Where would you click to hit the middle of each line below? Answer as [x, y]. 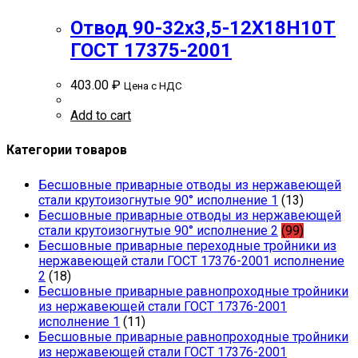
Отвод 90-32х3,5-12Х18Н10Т [203, 28]
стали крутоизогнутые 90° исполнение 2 [158, 230]
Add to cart [101, 116]
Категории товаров [67, 150]
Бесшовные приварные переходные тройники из [187, 245]
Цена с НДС [153, 86]
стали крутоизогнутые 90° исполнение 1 [158, 200]
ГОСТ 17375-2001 [151, 51]
